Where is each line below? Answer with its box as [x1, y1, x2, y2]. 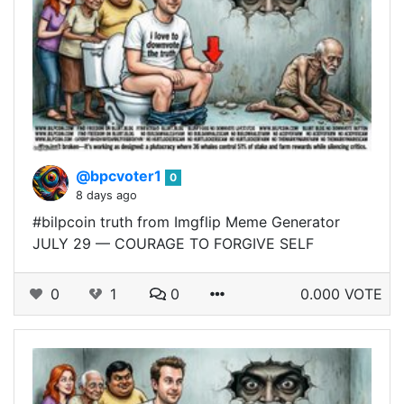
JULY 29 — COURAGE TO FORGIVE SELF [32, 234, 314, 252]
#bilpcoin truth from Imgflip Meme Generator [32, 212, 340, 231]
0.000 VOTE [300, 284, 382, 303]
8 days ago [76, 188, 137, 202]
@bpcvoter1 [76, 166, 165, 185]
